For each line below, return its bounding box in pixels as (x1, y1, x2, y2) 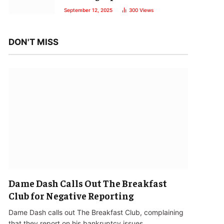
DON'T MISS (8, 37, 58, 47)
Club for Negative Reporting (8, 189, 133, 201)
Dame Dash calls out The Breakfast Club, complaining (8, 207, 183, 216)
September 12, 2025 (64, 7, 112, 13)
